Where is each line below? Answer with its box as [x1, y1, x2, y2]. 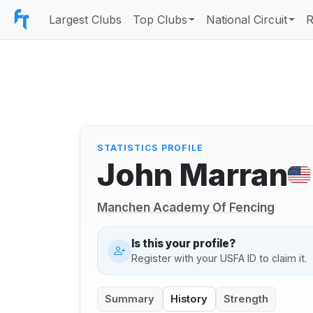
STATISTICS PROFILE [97, 143, 203, 154]
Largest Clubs [49, 13, 122, 27]
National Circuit [206, 13, 288, 27]
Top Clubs [133, 13, 187, 27]
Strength [223, 292, 268, 305]
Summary [105, 292, 155, 305]
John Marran [97, 155, 288, 194]
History [170, 292, 208, 305]
